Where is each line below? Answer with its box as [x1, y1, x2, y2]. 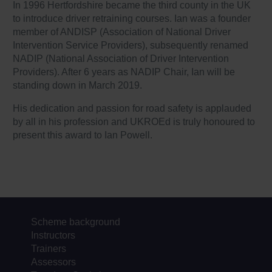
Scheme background [31, 217, 121, 228]
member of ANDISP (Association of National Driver [13, 27, 231, 38]
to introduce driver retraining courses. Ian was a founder [13, 13, 251, 24]
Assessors [31, 257, 76, 268]
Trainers [31, 243, 67, 254]
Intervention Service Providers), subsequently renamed [13, 40, 249, 51]
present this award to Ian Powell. [13, 130, 153, 141]
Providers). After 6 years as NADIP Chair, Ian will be [13, 67, 236, 78]
